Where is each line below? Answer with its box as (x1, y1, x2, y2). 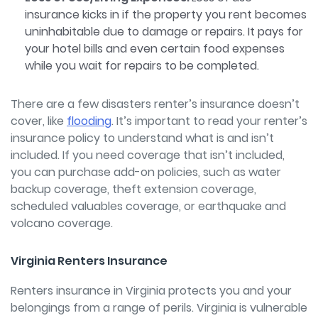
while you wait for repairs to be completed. (25, 57, 259, 74)
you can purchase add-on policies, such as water (11, 163, 281, 180)
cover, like (11, 112, 67, 129)
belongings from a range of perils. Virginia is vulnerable (11, 299, 307, 316)
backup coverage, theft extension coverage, (11, 180, 256, 197)
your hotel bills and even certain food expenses (25, 40, 285, 57)
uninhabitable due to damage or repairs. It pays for (25, 23, 303, 40)
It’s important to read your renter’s (114, 112, 307, 129)
